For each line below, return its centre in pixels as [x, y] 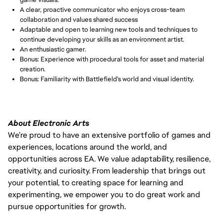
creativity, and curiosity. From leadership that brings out [107, 171]
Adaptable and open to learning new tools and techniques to [109, 29]
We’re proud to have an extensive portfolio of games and [109, 135]
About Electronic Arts [49, 123]
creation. [33, 69]
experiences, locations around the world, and [87, 147]
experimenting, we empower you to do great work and [104, 194]
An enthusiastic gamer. [53, 49]
